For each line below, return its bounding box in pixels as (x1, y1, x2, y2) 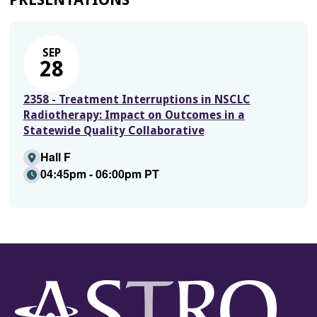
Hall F (40, 149, 71, 165)
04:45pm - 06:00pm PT (40, 166, 159, 182)
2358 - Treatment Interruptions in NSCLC (23, 93, 250, 106)
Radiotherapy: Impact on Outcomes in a (23, 108, 245, 122)
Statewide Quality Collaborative (23, 124, 204, 137)
